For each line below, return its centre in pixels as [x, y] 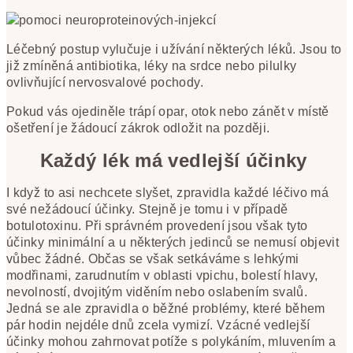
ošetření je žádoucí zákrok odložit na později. [140, 128]
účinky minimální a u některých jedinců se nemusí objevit [173, 242]
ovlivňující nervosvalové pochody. [107, 83]
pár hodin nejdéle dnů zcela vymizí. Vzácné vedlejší [158, 325]
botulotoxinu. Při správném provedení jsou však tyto [157, 225]
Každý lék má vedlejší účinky [176, 161]
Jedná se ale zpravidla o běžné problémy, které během [166, 308]
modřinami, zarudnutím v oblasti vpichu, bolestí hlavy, [162, 275]
